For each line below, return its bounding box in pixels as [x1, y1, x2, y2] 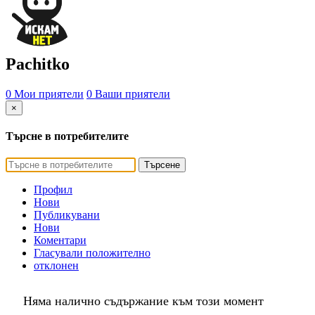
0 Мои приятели [6, 87, 84, 100]
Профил [34, 184, 72, 196]
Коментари [34, 234, 86, 247]
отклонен [34, 259, 79, 272]
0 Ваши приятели [86, 87, 170, 100]
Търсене [144, 160, 180, 171]
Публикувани [34, 209, 100, 221]
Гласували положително [34, 247, 150, 259]
